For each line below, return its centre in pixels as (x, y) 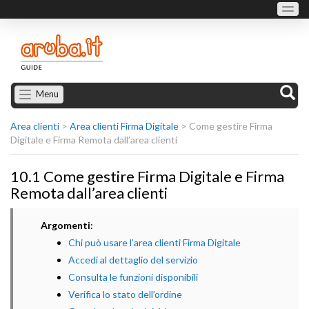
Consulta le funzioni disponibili (133, 277)
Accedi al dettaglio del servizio (133, 260)
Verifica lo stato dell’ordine (125, 294)
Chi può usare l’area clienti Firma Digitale (154, 242)
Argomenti (66, 225)
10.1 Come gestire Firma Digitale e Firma (147, 176)
